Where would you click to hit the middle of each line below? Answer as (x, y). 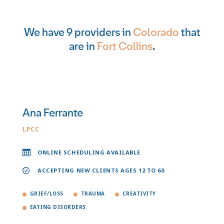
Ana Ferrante (53, 113)
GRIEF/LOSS (47, 194)
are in (83, 46)
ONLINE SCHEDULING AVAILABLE (89, 152)
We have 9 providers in (78, 32)
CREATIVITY (139, 194)
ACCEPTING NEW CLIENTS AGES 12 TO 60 (101, 170)
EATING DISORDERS (58, 207)
